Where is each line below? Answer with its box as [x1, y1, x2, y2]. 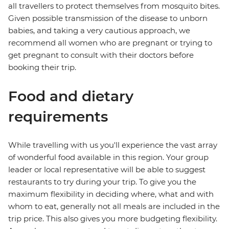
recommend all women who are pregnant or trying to [8, 38, 212, 48]
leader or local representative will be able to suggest [8, 165, 205, 175]
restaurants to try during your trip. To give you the [8, 177, 196, 187]
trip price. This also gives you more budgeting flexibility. [8, 214, 217, 224]
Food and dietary [8, 87, 133, 105]
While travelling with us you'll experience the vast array [8, 140, 217, 150]
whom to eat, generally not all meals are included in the [8, 201, 220, 212]
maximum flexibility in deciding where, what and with [8, 189, 214, 199]
